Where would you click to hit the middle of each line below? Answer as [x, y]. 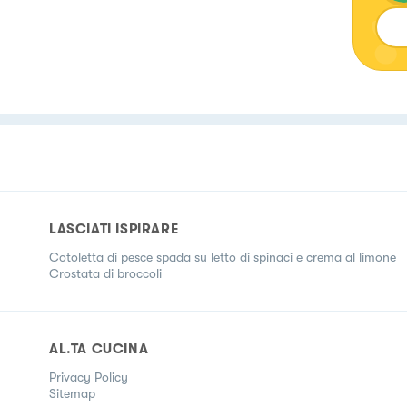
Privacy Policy [89, 377]
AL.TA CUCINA [99, 349]
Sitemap [72, 393]
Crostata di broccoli [105, 273]
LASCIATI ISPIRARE [114, 229]
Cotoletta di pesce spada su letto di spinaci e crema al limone [223, 257]
